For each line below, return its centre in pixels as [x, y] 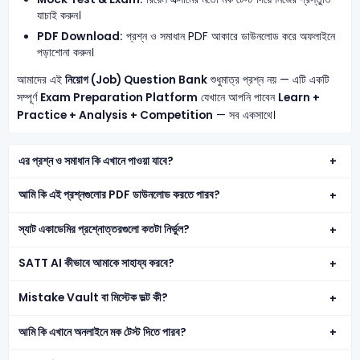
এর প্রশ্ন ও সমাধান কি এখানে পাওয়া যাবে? [96, 161]
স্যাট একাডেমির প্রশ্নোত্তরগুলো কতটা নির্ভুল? [104, 229]
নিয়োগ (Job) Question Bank [136, 80]
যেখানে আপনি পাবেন [237, 97]
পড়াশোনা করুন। [66, 53]
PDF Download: [80, 37]
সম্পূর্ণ [28, 97]
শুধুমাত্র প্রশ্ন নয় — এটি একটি [268, 80]
